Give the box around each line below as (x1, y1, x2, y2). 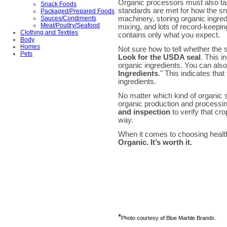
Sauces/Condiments (41, 15, 96, 22)
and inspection (118, 108, 170, 117)
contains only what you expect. (118, 30, 220, 39)
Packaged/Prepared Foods (41, 8, 115, 15)
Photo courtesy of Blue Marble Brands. (121, 215, 216, 221)
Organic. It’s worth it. (118, 138, 192, 147)
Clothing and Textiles (20, 29, 78, 36)
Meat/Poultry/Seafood (41, 22, 100, 29)
